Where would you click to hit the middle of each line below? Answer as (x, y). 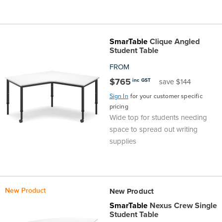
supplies (123, 141)
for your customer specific (166, 96)
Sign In (119, 96)
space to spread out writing (153, 130)
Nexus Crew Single (182, 205)
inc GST (141, 80)
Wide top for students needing (158, 118)
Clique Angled (173, 42)
